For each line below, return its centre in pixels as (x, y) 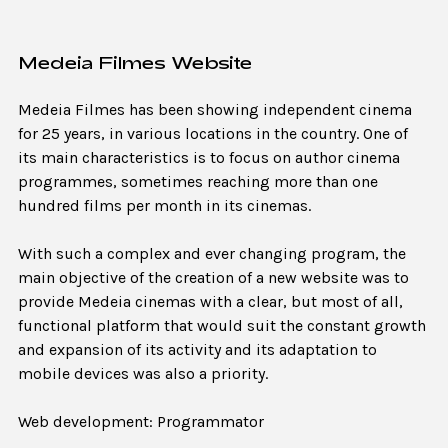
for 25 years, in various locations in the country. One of (213, 134)
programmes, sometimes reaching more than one (198, 182)
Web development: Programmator (141, 422)
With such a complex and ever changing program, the (212, 254)
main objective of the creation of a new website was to (213, 278)
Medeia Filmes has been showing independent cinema (215, 110)
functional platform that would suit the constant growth (222, 326)
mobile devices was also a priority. (143, 374)
